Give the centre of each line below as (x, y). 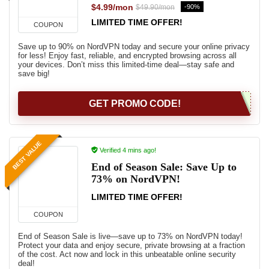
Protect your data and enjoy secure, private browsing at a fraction (131, 245)
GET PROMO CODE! (134, 104)
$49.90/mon (155, 7)
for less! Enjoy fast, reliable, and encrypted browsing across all (127, 56)
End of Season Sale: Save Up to (164, 167)
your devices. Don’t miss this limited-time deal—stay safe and (126, 65)
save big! (34, 74)
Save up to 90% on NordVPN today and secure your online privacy (134, 47)
